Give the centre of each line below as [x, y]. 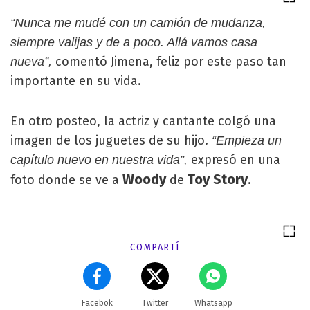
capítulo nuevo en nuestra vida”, [99, 160]
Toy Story [216, 179]
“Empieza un [247, 140]
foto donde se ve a [66, 180]
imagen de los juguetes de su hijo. [111, 140]
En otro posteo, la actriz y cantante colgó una [143, 121]
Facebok [97, 303]
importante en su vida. [76, 81]
